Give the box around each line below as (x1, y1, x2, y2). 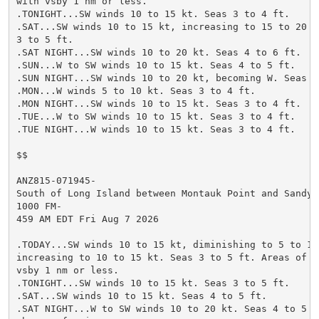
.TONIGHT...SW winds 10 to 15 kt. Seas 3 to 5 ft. (16, 277, 290, 288)
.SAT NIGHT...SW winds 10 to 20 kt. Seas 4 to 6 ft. (16, 46, 301, 58)
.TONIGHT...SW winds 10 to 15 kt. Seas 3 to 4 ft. (16, 8, 290, 19)
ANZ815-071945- (16, 174, 96, 186)
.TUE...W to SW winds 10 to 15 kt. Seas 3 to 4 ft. (16, 110, 296, 122)
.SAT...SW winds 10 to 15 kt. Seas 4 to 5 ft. (16, 290, 267, 301)
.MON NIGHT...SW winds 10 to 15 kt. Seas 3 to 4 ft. (16, 98, 301, 109)
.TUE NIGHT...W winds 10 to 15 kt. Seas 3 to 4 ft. (16, 123, 296, 135)
